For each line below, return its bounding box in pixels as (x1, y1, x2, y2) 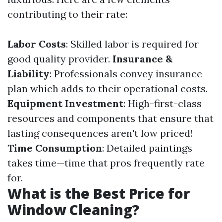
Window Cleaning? (7, 200, 139, 219)
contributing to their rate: (7, 8, 127, 20)
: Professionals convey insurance (50, 67, 202, 80)
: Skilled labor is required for (66, 38, 199, 50)
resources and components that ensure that (7, 112, 214, 124)
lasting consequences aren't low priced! (7, 127, 193, 139)
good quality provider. (7, 53, 112, 65)
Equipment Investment (7, 97, 123, 110)
